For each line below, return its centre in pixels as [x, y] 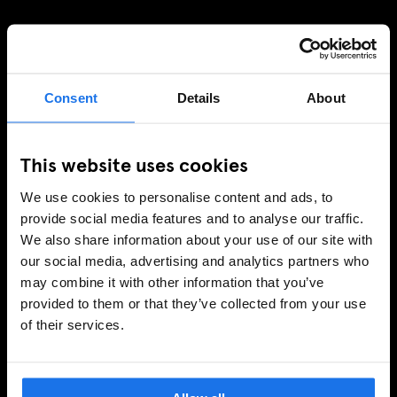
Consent [71, 97]
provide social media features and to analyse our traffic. [192, 218]
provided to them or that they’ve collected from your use [193, 303]
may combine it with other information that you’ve [172, 282]
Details [198, 97]
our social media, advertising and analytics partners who [195, 261]
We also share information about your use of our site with [197, 239]
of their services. [72, 324]
